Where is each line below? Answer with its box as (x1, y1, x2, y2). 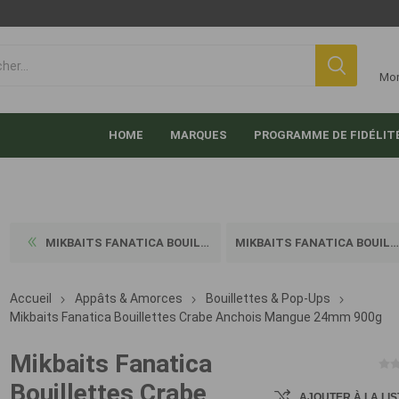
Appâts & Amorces (75, 291, 183, 305)
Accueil (10, 291, 53, 305)
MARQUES (170, 128, 228, 142)
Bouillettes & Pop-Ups (206, 291, 331, 305)
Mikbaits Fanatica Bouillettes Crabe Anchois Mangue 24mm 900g (10, 310, 383, 324)
